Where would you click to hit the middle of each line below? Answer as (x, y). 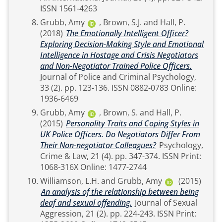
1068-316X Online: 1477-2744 (93, 167)
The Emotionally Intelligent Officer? (127, 33)
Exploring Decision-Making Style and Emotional (122, 44)
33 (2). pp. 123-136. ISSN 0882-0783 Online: (52, 88)
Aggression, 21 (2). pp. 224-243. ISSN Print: (75, 214)
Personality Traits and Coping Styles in (133, 123)
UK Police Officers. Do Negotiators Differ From (120, 134)
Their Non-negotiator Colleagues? (98, 145)
